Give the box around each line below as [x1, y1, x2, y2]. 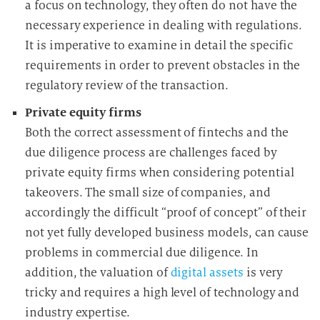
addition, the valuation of [25, 265, 171, 280]
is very [243, 265, 284, 280]
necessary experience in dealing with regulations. [25, 18, 303, 33]
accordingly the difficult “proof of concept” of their [25, 205, 307, 220]
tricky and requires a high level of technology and [25, 285, 300, 300]
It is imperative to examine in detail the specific [25, 38, 294, 53]
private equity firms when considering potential [25, 165, 294, 180]
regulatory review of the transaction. [25, 78, 229, 93]
